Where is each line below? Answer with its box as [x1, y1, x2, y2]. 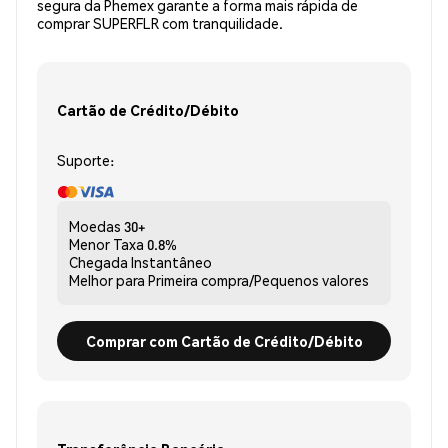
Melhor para [69, 271, 145, 290]
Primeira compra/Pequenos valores [148, 271, 369, 290]
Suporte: [57, 151, 114, 170]
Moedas [69, 217, 121, 236]
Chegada [69, 253, 128, 272]
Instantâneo [131, 253, 212, 272]
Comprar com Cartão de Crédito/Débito [85, 331, 363, 350]
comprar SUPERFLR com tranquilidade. [37, 14, 283, 33]
